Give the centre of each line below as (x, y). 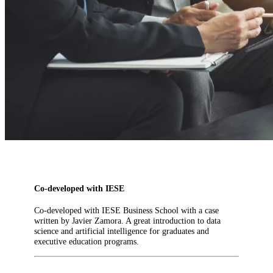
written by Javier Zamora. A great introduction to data (127, 221)
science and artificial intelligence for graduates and (122, 231)
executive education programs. (87, 242)
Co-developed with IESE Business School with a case (126, 211)
